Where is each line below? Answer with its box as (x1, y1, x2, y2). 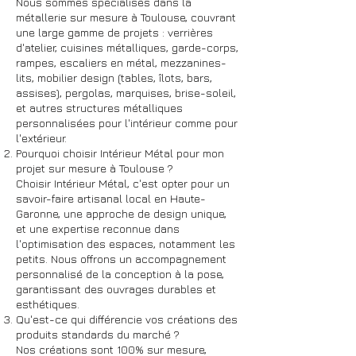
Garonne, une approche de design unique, (16, 207, 226, 220)
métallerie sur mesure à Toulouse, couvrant (16, 10, 236, 24)
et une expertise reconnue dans (16, 222, 180, 235)
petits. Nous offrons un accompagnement (16, 252, 226, 265)
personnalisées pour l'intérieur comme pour (16, 116, 238, 130)
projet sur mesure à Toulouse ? (16, 161, 173, 175)
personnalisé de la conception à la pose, (16, 267, 224, 281)
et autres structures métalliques (16, 101, 183, 114)
